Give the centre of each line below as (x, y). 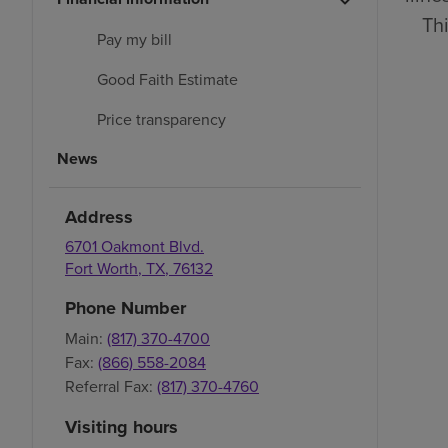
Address (99, 217)
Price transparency (161, 119)
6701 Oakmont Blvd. (134, 246)
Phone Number (125, 308)
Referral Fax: (109, 386)
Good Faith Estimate (167, 79)
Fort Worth (101, 268)
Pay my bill (134, 39)
